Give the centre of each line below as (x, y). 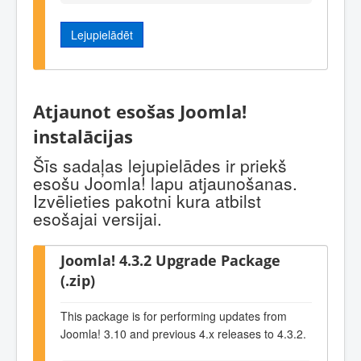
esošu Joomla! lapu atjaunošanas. (165, 183)
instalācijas (83, 136)
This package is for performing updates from (174, 315)
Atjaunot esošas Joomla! (140, 111)
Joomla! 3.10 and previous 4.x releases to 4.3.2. (183, 333)
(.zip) (78, 280)
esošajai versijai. (98, 219)
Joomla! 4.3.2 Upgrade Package (170, 260)
